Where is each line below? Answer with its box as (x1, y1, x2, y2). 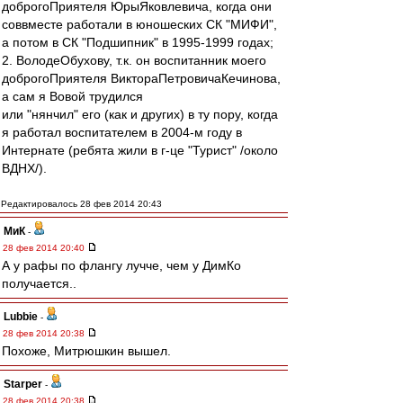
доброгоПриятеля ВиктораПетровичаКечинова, (2, 71, 281, 85)
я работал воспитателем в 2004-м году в (2, 125, 242, 139)
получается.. (2, 276, 76, 291)
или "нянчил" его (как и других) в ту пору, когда (2, 107, 278, 121)
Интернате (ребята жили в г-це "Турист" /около (2, 143, 278, 157)
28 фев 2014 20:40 (3, 243, 87, 253)
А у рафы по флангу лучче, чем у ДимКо (2, 258, 241, 273)
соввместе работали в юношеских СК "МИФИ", (2, 17, 277, 31)
